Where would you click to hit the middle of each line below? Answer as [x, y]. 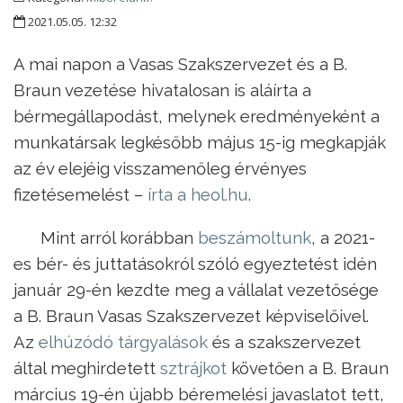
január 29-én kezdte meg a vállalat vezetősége [196, 289]
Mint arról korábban [117, 237]
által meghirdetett [87, 367]
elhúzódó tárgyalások [123, 341]
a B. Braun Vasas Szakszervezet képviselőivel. [191, 315]
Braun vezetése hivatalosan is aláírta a [162, 90]
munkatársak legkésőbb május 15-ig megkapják [200, 142]
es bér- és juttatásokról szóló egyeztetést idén [195, 263]
